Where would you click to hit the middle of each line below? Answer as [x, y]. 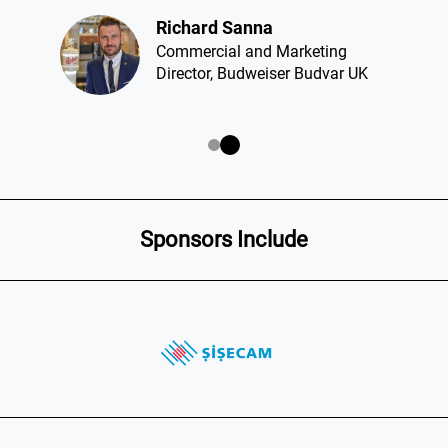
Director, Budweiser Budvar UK [262, 73]
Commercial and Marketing [251, 51]
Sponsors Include [224, 239]
